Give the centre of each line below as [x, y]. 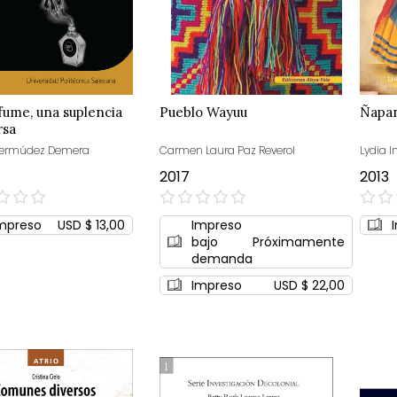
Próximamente [299, 241]
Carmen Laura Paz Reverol [228, 150]
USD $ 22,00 [310, 285]
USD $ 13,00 [92, 225]
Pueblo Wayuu [204, 112]
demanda [222, 258]
